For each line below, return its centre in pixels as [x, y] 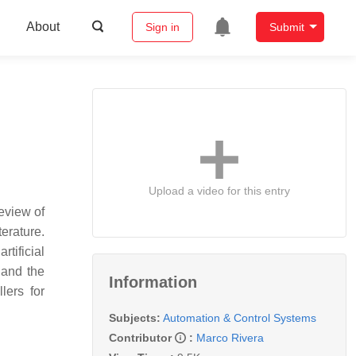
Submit [286, 27]
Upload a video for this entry [219, 190]
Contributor [142, 337]
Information [153, 282]
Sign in [162, 27]
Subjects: [135, 317]
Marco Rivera [230, 337]
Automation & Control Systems [240, 317]
